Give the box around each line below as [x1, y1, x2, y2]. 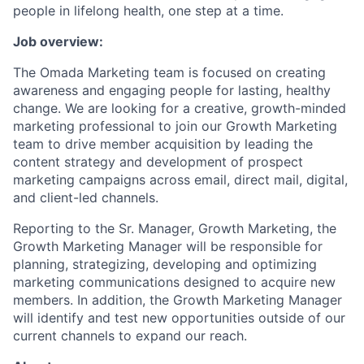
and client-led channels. [13, 189, 158, 206]
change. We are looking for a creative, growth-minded [13, 100, 346, 116]
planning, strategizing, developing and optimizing [13, 256, 317, 272]
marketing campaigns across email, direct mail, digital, [13, 171, 348, 188]
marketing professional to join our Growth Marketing [13, 118, 337, 134]
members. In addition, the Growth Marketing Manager [13, 292, 342, 308]
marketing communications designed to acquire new [13, 274, 336, 290]
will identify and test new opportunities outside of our [13, 310, 345, 326]
